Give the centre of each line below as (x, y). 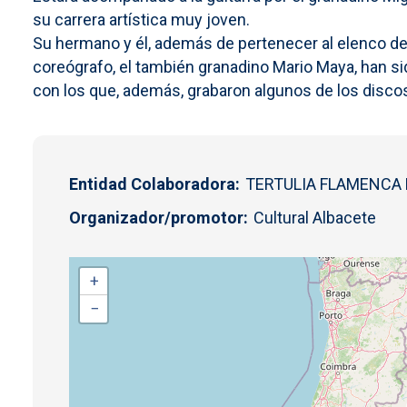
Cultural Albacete (315, 217)
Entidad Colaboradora (152, 184)
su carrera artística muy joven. (141, 19)
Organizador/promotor (156, 217)
